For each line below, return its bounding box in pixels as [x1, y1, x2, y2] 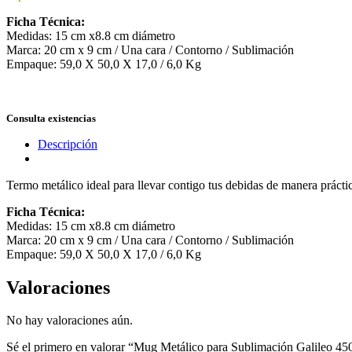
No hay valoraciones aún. [6, 313, 133, 328]
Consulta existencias [6, 112, 96, 124]
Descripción [38, 137, 97, 151]
